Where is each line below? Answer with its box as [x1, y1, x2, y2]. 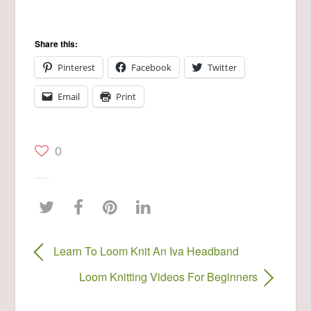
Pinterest [58, 60, 96, 74]
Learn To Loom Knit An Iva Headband [53, 243, 239, 260]
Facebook [131, 60, 172, 74]
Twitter [208, 60, 237, 74]
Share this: [35, 37, 78, 50]
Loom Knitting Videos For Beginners [79, 269, 258, 285]
